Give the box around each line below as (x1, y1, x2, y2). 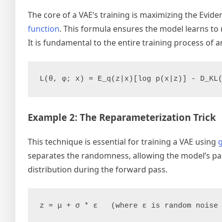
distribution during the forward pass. (28, 164, 167, 175)
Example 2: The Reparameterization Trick (28, 111, 216, 123)
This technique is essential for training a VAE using (28, 136, 218, 147)
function (28, 23, 59, 34)
